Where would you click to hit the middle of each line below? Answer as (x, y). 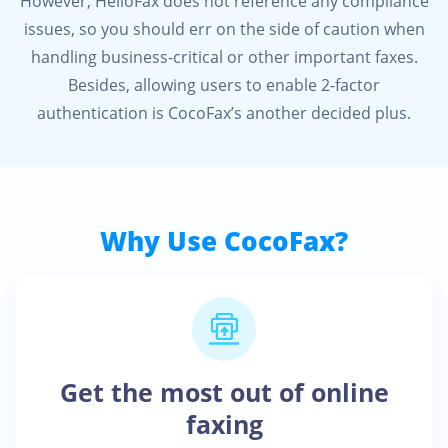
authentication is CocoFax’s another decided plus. (224, 113)
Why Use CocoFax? (224, 241)
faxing (224, 424)
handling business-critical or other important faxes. (224, 57)
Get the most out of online (224, 392)
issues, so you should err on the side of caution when (224, 29)
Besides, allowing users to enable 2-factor (224, 85)
